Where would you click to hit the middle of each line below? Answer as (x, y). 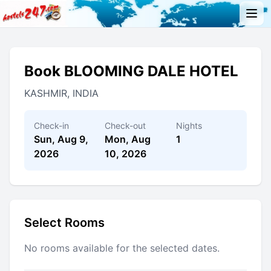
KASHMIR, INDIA (61, 93)
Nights (189, 125)
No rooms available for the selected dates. (122, 248)
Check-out (126, 125)
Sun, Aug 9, (61, 139)
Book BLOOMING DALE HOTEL (131, 71)
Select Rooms (64, 222)
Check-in (51, 125)
